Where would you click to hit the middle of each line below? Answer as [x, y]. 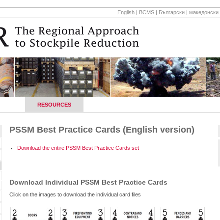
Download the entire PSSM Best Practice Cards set [78, 148]
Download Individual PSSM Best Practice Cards [88, 182]
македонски [204, 12]
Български [172, 12]
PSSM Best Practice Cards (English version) [102, 130]
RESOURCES [54, 105]
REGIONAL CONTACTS [128, 105]
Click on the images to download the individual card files [75, 194]
